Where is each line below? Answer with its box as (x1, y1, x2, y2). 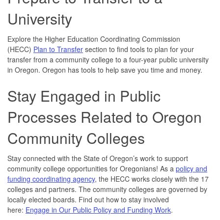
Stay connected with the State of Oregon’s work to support (7, 153, 188, 163)
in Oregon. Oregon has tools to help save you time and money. (7, 64, 202, 75)
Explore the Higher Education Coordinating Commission (7, 33, 180, 44)
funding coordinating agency (7, 173, 95, 184)
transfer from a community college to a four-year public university (7, 54, 209, 64)
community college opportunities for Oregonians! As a (7, 163, 176, 173)
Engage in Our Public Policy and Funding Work (26, 204, 171, 215)
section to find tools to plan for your (83, 44, 194, 54)
